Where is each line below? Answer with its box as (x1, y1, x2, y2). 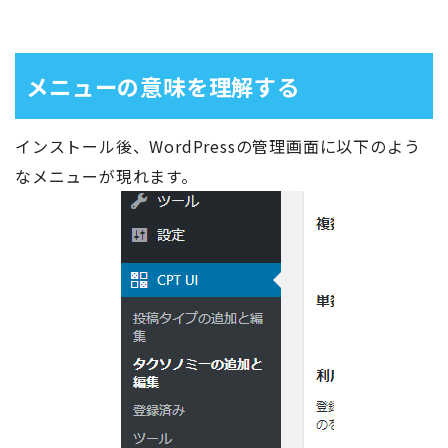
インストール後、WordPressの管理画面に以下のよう (15, 133, 421, 158)
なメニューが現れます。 (15, 163, 198, 188)
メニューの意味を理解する (26, 70, 300, 103)
